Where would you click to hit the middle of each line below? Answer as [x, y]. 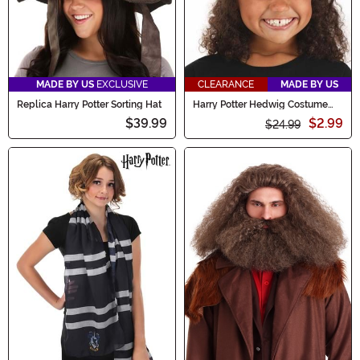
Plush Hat [215, 115]
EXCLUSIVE [121, 85]
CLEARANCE [226, 85]
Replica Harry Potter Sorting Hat [89, 105]
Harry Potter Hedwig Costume [260, 105]
